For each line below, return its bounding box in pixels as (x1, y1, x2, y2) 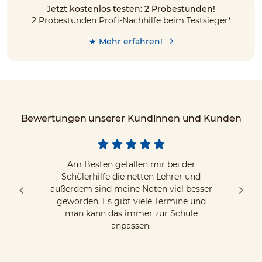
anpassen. (111, 220, 151, 231)
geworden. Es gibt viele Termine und (56, 195, 206, 206)
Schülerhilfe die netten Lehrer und (61, 171, 201, 182)
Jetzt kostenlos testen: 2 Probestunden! (47, 3, 215, 14)
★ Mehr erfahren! (89, 36, 165, 47)
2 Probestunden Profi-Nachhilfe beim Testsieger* (31, 15, 231, 26)
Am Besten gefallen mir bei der (67, 158, 195, 170)
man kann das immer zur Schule (64, 208, 198, 219)
